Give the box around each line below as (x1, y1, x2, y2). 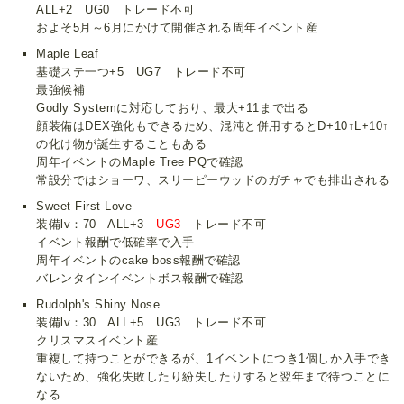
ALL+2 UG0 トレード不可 (36, 2, 196, 16)
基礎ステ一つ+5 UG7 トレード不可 (36, 64, 246, 78)
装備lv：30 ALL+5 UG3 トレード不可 (36, 316, 267, 330)
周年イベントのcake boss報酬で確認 (36, 252, 241, 267)
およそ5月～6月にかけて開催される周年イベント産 (36, 20, 318, 34)
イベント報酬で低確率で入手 (36, 234, 195, 249)
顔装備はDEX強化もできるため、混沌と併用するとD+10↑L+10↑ (36, 118, 390, 133)
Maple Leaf (36, 46, 99, 60)
